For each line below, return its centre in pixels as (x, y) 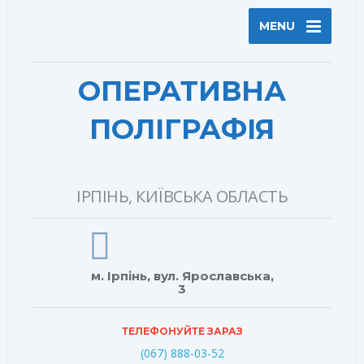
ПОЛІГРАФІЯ (182, 129)
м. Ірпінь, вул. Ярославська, (182, 275)
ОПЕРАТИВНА (182, 91)
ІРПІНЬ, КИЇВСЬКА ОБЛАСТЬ (182, 196)
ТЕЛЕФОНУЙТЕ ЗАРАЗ (182, 331)
